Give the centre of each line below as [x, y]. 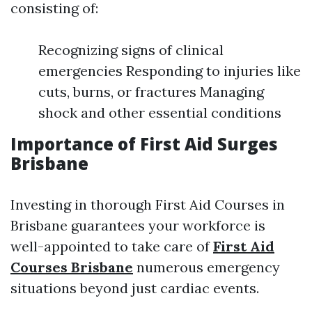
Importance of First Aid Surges [144, 144]
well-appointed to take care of [112, 246]
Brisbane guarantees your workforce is [138, 225]
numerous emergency [206, 267]
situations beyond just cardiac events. [135, 288]
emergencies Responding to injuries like [170, 71]
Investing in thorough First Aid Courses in [148, 204]
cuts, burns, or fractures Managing [151, 92]
